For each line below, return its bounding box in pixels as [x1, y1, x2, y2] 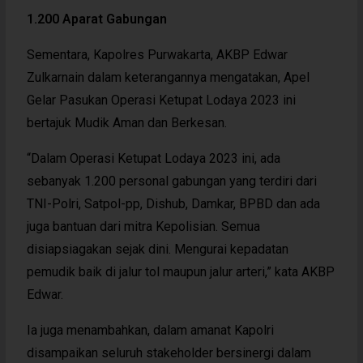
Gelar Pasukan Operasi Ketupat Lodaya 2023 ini [26, 92, 296, 108]
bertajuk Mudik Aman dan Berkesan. [26, 114, 227, 130]
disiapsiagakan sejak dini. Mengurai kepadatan [26, 241, 288, 257]
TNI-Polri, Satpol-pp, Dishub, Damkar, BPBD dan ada [26, 195, 320, 211]
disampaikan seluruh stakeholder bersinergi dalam [26, 344, 311, 361]
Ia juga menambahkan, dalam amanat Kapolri [26, 322, 274, 338]
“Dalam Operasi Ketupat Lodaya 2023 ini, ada [26, 150, 280, 166]
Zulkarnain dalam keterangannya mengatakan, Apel [26, 69, 310, 85]
